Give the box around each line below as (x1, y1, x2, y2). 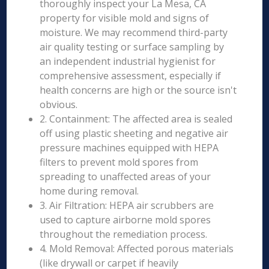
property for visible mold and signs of (40, 11, 210, 25)
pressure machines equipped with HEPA (40, 141, 219, 154)
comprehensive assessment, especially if (40, 69, 222, 82)
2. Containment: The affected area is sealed (40, 112, 233, 125)
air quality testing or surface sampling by (40, 40, 225, 53)
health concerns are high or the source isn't (40, 83, 237, 97)
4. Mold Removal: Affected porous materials (40, 242, 234, 255)
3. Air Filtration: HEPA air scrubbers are (40, 199, 214, 212)
